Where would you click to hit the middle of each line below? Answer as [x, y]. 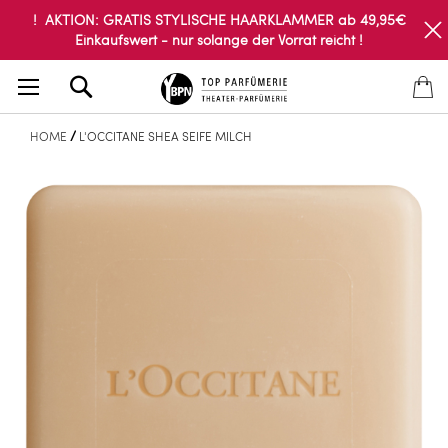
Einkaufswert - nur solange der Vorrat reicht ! [219, 39]
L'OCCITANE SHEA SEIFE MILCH [165, 136]
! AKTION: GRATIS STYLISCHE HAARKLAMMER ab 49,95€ [219, 19]
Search [120, 78]
